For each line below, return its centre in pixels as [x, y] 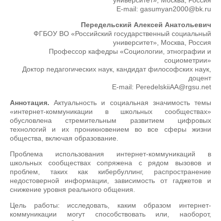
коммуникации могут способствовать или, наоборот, [110, 214]
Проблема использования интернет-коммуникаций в [110, 154]
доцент [200, 78]
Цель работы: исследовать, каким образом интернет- [110, 205]
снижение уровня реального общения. [73, 189]
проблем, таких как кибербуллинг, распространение [110, 172]
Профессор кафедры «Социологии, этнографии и [130, 51]
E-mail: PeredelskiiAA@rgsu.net [162, 87]
